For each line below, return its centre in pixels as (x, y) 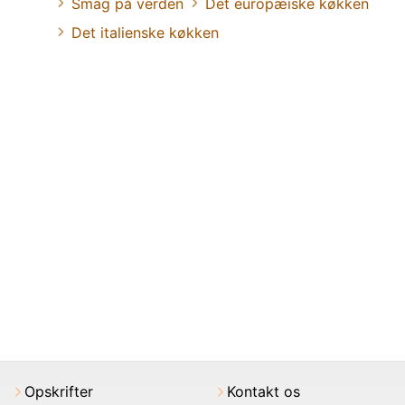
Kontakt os (264, 391)
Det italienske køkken (145, 32)
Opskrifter (59, 391)
